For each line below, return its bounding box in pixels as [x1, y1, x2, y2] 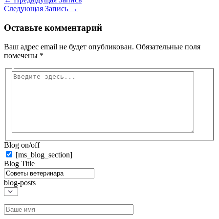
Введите [11, 71, 39, 80]
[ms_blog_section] [16, 151, 72, 159]
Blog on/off [4, 141, 40, 150]
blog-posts [4, 178, 36, 187]
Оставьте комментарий [4, 22, 102, 33]
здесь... [11, 80, 34, 88]
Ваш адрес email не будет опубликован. [4, 42, 134, 51]
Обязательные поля [136, 42, 200, 51]
